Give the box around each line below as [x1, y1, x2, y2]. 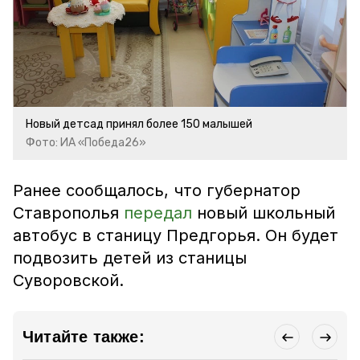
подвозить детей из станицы [13, 248, 247, 268]
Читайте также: [22, 328, 145, 346]
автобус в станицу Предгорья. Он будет [13, 226, 338, 245]
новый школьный [197, 203, 335, 223]
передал [124, 203, 197, 223]
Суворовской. [13, 271, 124, 290]
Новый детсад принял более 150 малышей [26, 117, 252, 131]
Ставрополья [13, 203, 124, 223]
